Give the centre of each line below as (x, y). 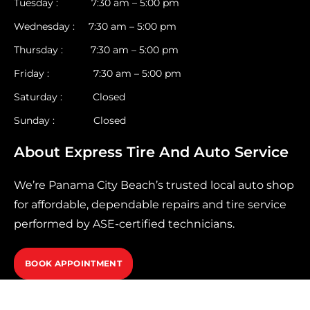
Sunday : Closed (70, 120)
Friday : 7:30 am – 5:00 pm (98, 73)
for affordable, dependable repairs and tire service (150, 204)
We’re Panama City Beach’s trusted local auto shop (154, 185)
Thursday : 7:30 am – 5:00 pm (96, 49)
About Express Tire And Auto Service (151, 152)
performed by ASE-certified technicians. (124, 224)
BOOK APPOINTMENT (73, 263)
